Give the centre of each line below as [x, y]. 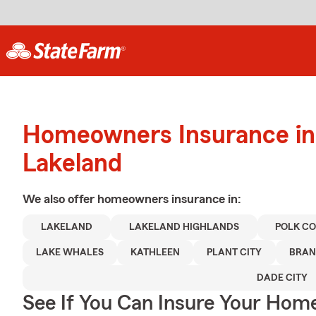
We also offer [60, 199]
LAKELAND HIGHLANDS [184, 227]
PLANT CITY [235, 253]
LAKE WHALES [70, 253]
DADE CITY [282, 278]
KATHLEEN [156, 253]
